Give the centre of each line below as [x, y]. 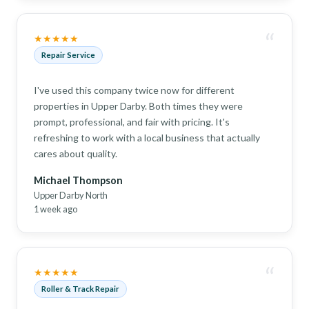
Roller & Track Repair [80, 288]
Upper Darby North [71, 195]
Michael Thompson [78, 180]
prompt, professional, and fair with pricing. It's [132, 121]
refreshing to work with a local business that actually [147, 137]
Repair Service [68, 54]
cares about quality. [76, 153]
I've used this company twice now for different [134, 90]
